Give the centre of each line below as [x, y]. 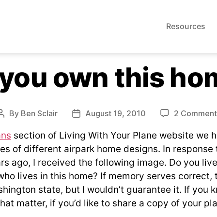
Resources [186, 26]
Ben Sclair [39, 113]
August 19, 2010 [115, 113]
